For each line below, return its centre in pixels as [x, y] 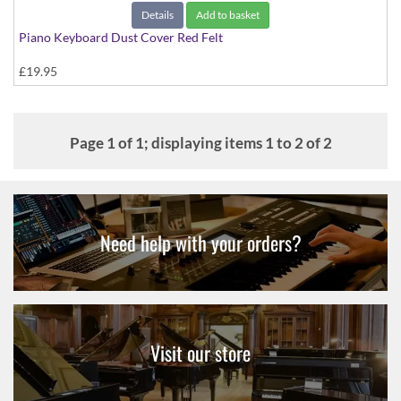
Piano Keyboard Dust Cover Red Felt [121, 38]
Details [158, 15]
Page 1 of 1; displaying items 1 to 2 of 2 [200, 143]
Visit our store [200, 353]
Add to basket [228, 15]
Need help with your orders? [200, 243]
